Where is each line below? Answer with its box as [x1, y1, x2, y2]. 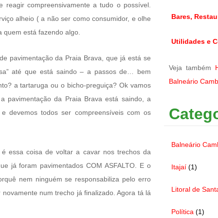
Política [171, 207, 194, 216]
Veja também [169, 63, 215, 72]
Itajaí [171, 163, 186, 171]
